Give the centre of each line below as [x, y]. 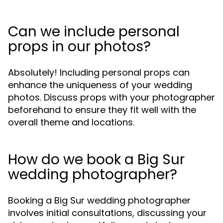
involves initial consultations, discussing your [107, 213]
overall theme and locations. [71, 122]
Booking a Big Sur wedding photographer [99, 200]
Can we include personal [94, 32]
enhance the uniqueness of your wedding [100, 85]
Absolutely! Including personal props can [99, 72]
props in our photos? [79, 47]
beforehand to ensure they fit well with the [102, 110]
